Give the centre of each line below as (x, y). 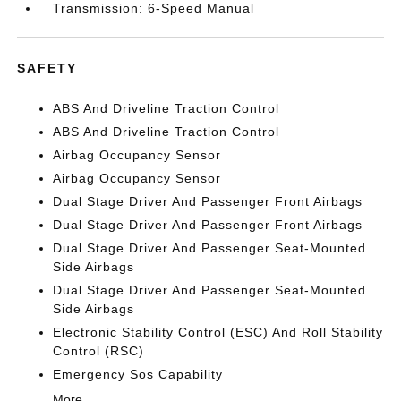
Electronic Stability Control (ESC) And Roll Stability (218, 332)
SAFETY (47, 68)
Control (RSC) (99, 350)
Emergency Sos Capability (138, 374)
